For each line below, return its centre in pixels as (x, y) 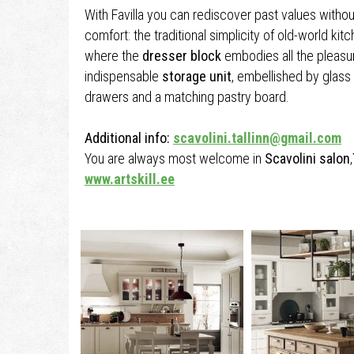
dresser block (182, 56)
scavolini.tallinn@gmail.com (257, 138)
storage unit (197, 76)
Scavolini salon (307, 158)
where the (113, 56)
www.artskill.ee (130, 179)
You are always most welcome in (175, 158)
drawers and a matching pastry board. (187, 97)
